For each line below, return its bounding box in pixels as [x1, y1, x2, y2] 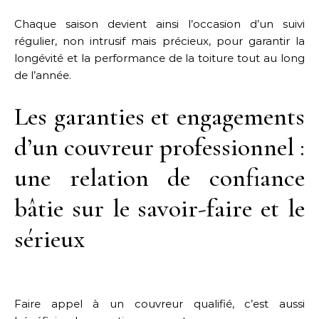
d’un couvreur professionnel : [14, 132, 305, 162]
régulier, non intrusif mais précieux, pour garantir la [14, 34, 305, 48]
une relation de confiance [14, 162, 305, 193]
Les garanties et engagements [14, 101, 305, 132]
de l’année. [14, 68, 71, 82]
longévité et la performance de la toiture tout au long [14, 51, 305, 65]
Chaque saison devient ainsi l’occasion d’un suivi [14, 17, 305, 31]
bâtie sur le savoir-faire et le [14, 193, 305, 224]
